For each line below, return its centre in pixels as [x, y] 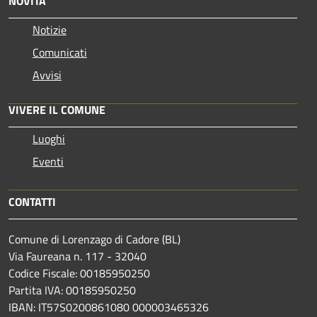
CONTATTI [32, 201]
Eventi [48, 161]
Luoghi [49, 138]
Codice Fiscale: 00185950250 [79, 273]
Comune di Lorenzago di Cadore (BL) [94, 239]
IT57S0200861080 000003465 [114, 307]
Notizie [50, 29]
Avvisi [47, 75]
